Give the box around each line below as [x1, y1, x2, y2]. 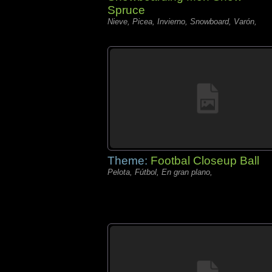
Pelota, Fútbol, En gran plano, [107, 168, 212, 177]
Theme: [107, 154, 151, 167]
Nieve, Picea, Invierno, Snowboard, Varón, [107, 17, 257, 26]
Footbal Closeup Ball [151, 154, 259, 167]
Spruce [107, 4, 145, 16]
